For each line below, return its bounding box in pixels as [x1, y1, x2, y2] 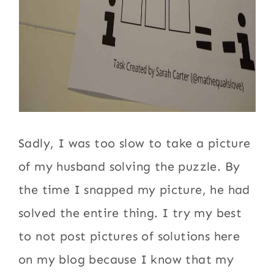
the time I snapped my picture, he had [18, 182, 250, 197]
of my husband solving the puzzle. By [18, 159, 240, 174]
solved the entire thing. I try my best [18, 206, 242, 220]
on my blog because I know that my [18, 252, 234, 267]
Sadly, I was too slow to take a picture [18, 136, 251, 150]
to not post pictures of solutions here [18, 229, 240, 243]
